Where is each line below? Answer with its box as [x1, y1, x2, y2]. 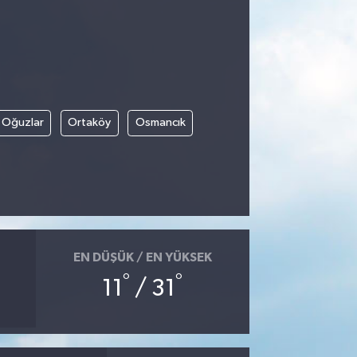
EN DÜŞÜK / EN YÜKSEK [73, 250, 212, 264]
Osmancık [135, 116, 186, 129]
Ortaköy [68, 116, 111, 129]
